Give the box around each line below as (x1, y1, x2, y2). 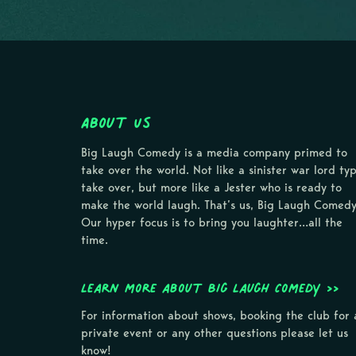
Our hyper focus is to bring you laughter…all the (81, 215, 342, 230)
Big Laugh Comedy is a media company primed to (81, 145, 347, 160)
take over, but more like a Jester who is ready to (81, 180, 342, 195)
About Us (81, 105, 151, 139)
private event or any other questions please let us (81, 325, 348, 340)
